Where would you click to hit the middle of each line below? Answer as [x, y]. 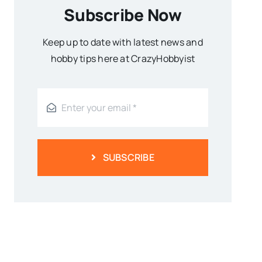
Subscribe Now [123, 14]
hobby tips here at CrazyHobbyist [123, 58]
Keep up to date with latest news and [123, 42]
